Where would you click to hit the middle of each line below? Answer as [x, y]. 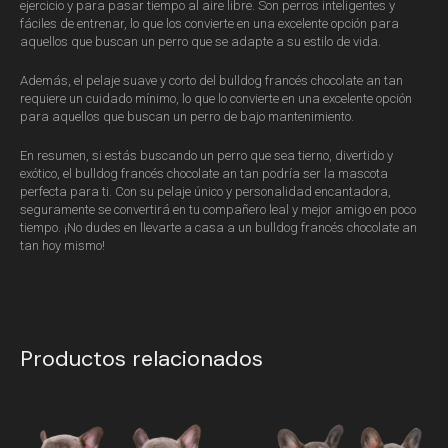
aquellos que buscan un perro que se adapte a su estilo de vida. [200, 41]
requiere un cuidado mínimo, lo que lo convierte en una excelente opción [216, 98]
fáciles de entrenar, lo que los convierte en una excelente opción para [209, 23]
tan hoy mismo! [62, 245]
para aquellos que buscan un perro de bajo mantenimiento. [187, 116]
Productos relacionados [141, 359]
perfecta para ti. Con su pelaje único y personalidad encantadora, [205, 191]
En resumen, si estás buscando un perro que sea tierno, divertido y [206, 155]
